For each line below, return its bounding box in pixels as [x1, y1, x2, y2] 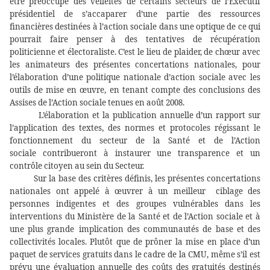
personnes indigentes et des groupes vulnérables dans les [10, 198, 260, 210]
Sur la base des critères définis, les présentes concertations [31, 173, 260, 184]
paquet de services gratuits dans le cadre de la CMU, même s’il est [10, 249, 260, 260]
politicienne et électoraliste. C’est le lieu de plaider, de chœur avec [10, 46, 260, 58]
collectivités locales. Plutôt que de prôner [10, 236, 172, 248]
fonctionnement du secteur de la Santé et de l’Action [10, 135, 260, 146]
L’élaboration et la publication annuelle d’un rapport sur [36, 110, 261, 121]
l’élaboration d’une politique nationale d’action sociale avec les [10, 72, 260, 83]
